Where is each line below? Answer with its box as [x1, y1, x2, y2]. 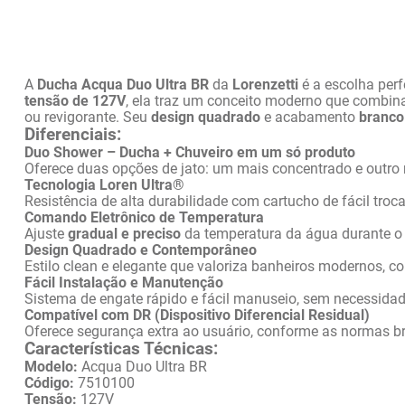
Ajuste [24, 225, 68, 242]
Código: [24, 374, 74, 391]
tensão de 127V [24, 92, 126, 109]
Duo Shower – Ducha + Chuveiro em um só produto [24, 144, 355, 161]
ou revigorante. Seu [24, 108, 151, 126]
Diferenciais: [24, 125, 121, 145]
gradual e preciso [68, 225, 181, 242]
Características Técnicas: [24, 339, 218, 359]
